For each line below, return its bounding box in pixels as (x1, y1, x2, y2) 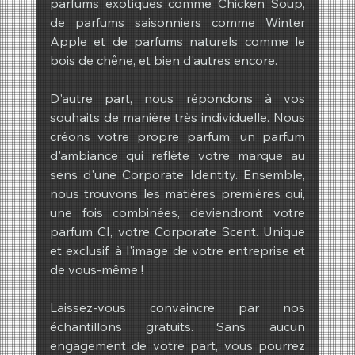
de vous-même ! (49, 261, 143, 278)
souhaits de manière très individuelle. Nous (49, 109, 306, 126)
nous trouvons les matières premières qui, (49, 185, 306, 202)
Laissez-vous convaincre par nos (49, 300, 306, 316)
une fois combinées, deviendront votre (49, 204, 306, 221)
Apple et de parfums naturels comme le (49, 33, 306, 50)
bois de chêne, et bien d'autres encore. (49, 52, 277, 69)
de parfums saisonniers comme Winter (49, 14, 306, 31)
